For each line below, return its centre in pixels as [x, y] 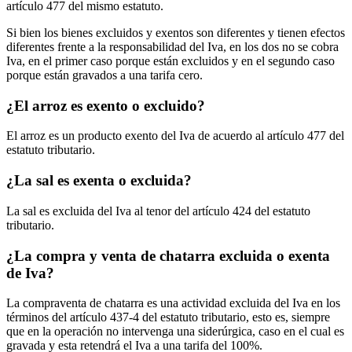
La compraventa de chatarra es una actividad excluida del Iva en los [173, 303]
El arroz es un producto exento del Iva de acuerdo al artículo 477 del [175, 136]
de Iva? [30, 273]
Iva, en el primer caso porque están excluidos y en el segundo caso [170, 61]
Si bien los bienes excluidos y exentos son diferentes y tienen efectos [176, 33]
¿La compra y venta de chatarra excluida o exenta [168, 255]
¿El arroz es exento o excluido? [106, 105]
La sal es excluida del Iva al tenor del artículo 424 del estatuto [158, 211]
